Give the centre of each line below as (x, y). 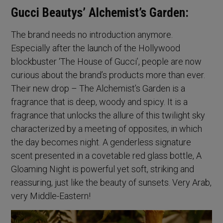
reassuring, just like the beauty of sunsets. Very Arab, (111, 182)
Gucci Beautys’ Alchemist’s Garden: (100, 12)
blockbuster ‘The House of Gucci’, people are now (107, 61)
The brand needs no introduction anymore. (92, 34)
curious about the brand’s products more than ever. (108, 75)
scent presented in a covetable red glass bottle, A (107, 155)
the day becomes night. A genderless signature (101, 142)
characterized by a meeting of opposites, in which (107, 128)
